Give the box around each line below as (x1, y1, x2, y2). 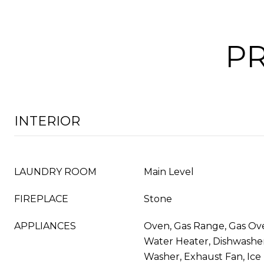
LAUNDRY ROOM (14, 166, 97, 177)
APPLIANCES (14, 220, 76, 232)
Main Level (144, 166, 194, 177)
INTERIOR (14, 113, 80, 129)
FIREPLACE (14, 193, 68, 204)
